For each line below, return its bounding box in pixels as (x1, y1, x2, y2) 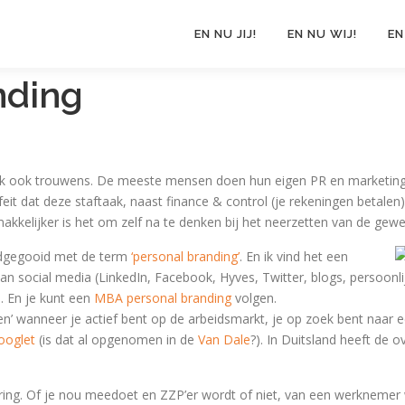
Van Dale (198, 331, 250, 348)
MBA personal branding (94, 289, 231, 306)
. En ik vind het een (240, 248, 348, 265)
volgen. (231, 289, 277, 306)
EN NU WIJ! (287, 27, 357, 41)
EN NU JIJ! (194, 27, 257, 41)
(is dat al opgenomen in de (35, 331, 198, 348)
